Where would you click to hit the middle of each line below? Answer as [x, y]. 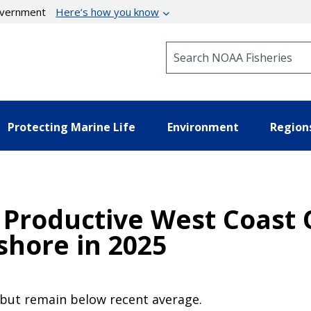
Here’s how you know [108, 12]
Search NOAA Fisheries [222, 48]
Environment [203, 127]
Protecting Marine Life [72, 127]
